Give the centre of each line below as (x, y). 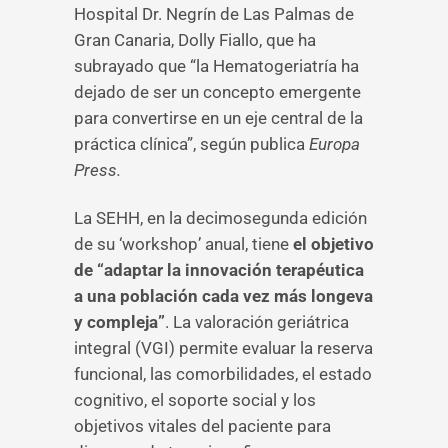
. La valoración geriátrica (257, 322)
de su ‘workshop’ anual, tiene (183, 244)
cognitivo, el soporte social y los (195, 400)
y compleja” (119, 322)
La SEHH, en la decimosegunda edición (220, 218)
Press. (97, 170)
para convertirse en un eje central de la (218, 118)
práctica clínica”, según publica (191, 144)
